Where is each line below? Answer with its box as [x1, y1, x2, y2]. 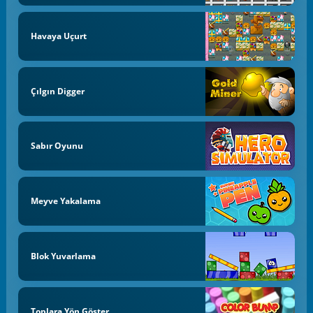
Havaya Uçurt [30, 29, 87, 42]
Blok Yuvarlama [30, 249, 96, 262]
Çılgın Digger [30, 85, 85, 97]
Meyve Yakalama [30, 195, 101, 208]
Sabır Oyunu [30, 140, 83, 152]
